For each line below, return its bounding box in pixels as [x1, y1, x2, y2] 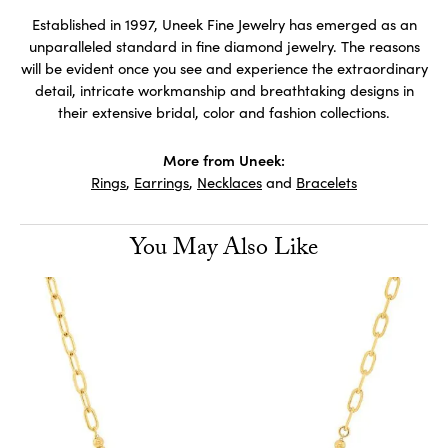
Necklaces [197, 172, 262, 193]
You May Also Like [130, 230, 318, 272]
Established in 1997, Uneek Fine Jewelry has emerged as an [31, 14, 417, 35]
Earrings [134, 172, 189, 193]
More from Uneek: [163, 149, 285, 171]
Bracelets [296, 172, 357, 193]
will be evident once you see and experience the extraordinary [20, 58, 428, 79]
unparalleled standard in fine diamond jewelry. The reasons [28, 36, 420, 57]
